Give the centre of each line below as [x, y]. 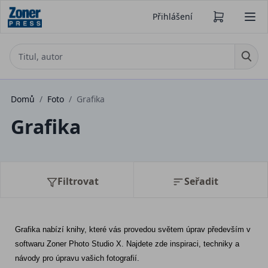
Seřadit [201, 181]
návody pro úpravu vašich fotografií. [77, 258]
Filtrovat [78, 181]
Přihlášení [173, 16]
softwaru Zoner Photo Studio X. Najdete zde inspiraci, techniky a [127, 244]
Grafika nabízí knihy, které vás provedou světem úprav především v [133, 229]
